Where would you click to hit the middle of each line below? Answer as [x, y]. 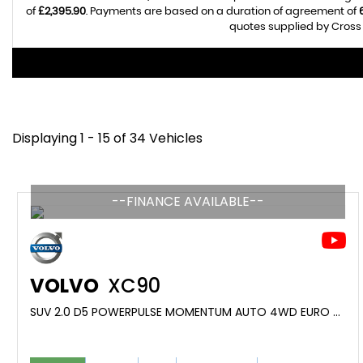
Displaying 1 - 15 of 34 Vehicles [107, 138]
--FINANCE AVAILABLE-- [188, 201]
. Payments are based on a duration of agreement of [222, 12]
